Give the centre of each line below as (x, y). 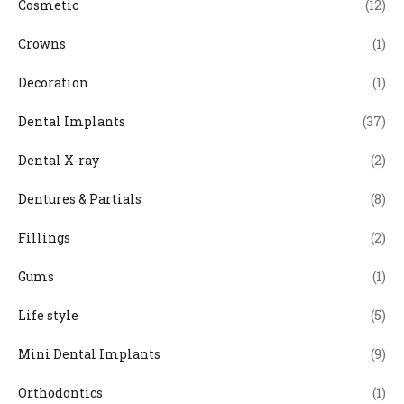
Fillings (44, 238)
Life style (48, 316)
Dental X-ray (59, 161)
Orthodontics (60, 393)
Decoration (53, 83)
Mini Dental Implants (89, 354)
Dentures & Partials (80, 199)
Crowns (42, 44)
